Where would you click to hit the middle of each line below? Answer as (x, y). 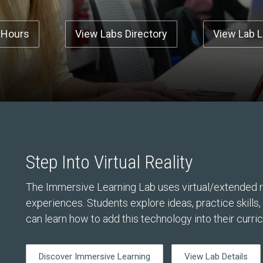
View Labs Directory (122, 34)
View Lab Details (216, 257)
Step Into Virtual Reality (109, 162)
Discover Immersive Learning (95, 257)
